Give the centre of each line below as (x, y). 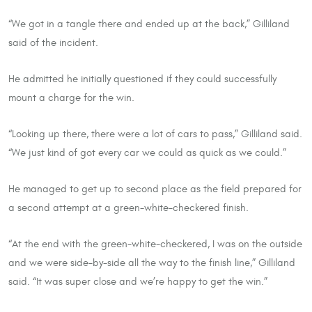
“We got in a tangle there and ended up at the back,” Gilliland (149, 23)
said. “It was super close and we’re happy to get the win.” (138, 282)
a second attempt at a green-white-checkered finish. (128, 208)
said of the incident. (53, 42)
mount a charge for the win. (71, 97)
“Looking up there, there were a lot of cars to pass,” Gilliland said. (155, 134)
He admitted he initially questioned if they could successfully (142, 78)
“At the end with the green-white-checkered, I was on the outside (155, 244)
